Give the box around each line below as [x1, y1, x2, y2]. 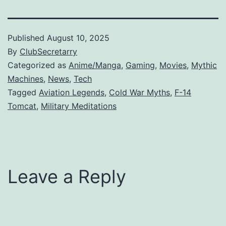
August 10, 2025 [47, 32, 109, 43]
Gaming [126, 60, 155, 70]
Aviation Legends [39, 87, 104, 97]
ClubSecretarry [20, 46, 77, 56]
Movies [159, 60, 187, 70]
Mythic [191, 60, 217, 70]
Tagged [8, 87, 39, 97]
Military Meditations [41, 100, 117, 111]
